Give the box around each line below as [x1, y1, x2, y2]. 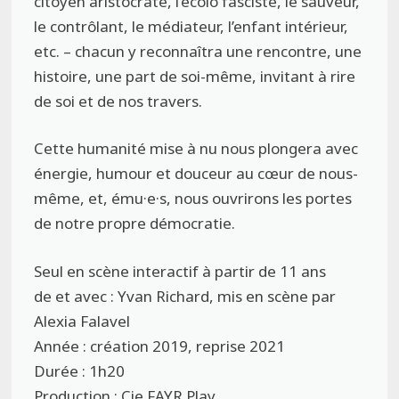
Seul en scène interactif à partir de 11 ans [34, 260, 327, 281]
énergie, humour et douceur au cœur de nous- [34, 163, 359, 184]
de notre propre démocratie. [34, 213, 236, 234]
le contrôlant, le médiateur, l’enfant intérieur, [34, 15, 349, 37]
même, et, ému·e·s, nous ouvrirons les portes [34, 188, 353, 209]
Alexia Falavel [34, 310, 131, 331]
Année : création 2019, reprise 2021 [34, 335, 286, 356]
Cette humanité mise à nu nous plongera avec [34, 138, 359, 159]
